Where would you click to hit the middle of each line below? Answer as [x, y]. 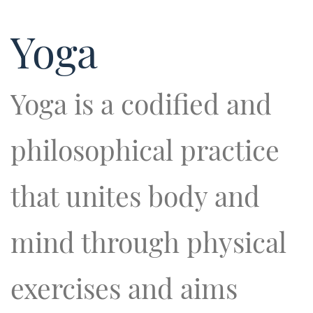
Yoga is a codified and [141, 103]
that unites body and [135, 196]
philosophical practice [145, 150]
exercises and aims [124, 288]
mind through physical [148, 242]
